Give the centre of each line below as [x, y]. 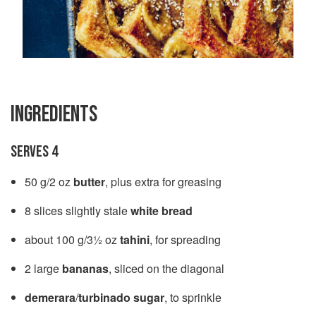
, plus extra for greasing [163, 181]
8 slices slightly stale [78, 210]
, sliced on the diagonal [166, 268]
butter [89, 181]
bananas [85, 268]
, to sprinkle [193, 297]
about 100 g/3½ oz [72, 239]
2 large [43, 268]
